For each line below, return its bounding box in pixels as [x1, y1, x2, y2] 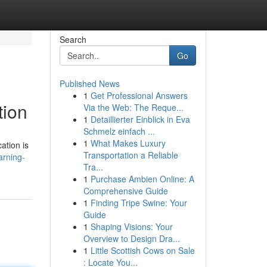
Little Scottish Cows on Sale [90, 244, 195, 256]
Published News [59, 77, 120, 89]
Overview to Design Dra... [83, 232, 180, 244]
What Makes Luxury [90, 137, 166, 149]
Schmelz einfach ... [83, 125, 155, 137]
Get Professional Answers [90, 89, 188, 101]
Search [59, 33, 86, 45]
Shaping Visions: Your [90, 221, 173, 232]
